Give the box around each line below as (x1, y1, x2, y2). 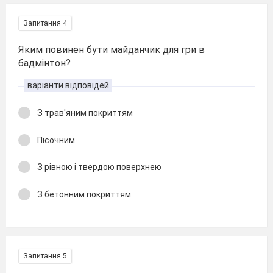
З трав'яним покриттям (37, 108, 133, 118)
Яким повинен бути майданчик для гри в (18, 44, 205, 55)
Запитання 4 (23, 19, 67, 27)
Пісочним (37, 135, 75, 145)
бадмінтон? (18, 57, 71, 69)
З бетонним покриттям (37, 189, 131, 199)
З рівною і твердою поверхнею (37, 162, 161, 172)
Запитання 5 (23, 252, 67, 260)
